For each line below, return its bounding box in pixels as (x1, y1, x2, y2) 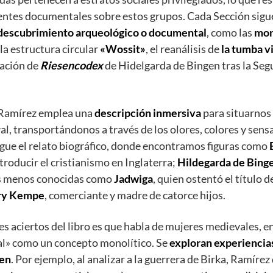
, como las (207, 26, 254, 40)
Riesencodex (40, 58, 103, 73)
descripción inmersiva (94, 106, 201, 120)
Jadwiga (114, 172, 153, 186)
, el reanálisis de (146, 42, 221, 56)
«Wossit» (100, 42, 146, 56)
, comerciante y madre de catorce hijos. (44, 188, 225, 202)
